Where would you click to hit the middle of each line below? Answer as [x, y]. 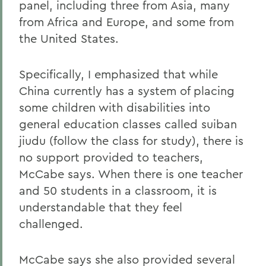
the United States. [69, 38]
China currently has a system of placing [127, 91]
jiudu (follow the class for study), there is [131, 140]
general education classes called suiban [128, 124]
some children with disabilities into [115, 107]
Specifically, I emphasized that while [118, 74]
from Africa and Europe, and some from [126, 22]
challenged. [51, 224]
